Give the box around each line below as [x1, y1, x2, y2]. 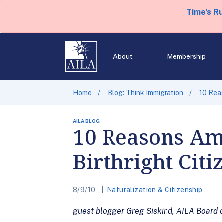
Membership [166, 53, 206, 60]
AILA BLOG [73, 118, 100, 124]
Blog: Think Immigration [108, 89, 183, 97]
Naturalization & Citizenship [106, 186, 203, 194]
